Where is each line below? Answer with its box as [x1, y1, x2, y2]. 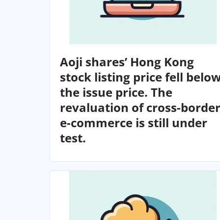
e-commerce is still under [60, 114, 207, 131]
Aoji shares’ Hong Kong [60, 54, 194, 70]
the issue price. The [60, 84, 172, 101]
